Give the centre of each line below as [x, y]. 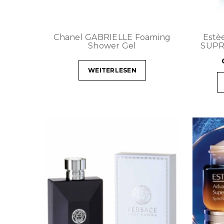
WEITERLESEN [112, 70]
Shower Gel [112, 45]
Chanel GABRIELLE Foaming [112, 37]
